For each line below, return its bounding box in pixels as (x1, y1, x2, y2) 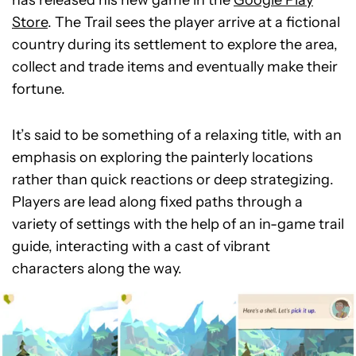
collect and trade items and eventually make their (12, 58, 338, 76)
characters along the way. (12, 260, 182, 278)
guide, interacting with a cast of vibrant (12, 238, 270, 256)
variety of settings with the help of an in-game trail (12, 215, 344, 234)
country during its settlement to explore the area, (12, 36, 338, 54)
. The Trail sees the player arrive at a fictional (48, 14, 340, 32)
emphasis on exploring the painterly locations (12, 149, 313, 167)
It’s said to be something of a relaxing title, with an (12, 126, 342, 145)
